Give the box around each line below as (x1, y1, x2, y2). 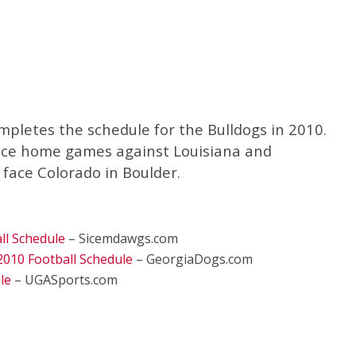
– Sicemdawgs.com (65, 230, 178, 247)
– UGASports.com (11, 271, 118, 288)
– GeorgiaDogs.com (133, 250, 253, 268)
